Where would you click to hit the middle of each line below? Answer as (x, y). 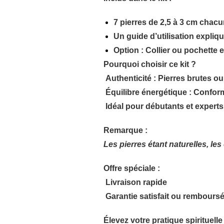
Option (126, 50)
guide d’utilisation (160, 36)
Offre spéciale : (132, 168)
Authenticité (129, 78)
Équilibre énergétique (146, 92)
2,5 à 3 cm (179, 22)
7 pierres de (137, 22)
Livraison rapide (136, 182)
